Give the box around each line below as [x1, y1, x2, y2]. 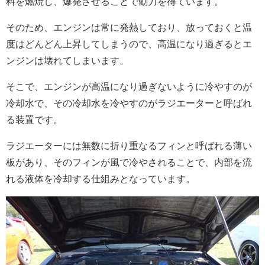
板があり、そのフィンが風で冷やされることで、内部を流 [6, 156, 252, 169]
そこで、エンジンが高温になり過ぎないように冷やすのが [6, 80, 252, 93]
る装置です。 [6, 114, 63, 126]
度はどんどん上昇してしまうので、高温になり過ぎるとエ [6, 38, 252, 50]
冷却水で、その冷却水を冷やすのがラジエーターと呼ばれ [6, 97, 252, 109]
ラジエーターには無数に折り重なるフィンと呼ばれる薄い [6, 140, 252, 152]
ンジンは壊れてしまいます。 [6, 54, 129, 67]
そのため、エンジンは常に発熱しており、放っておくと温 [6, 21, 252, 34]
